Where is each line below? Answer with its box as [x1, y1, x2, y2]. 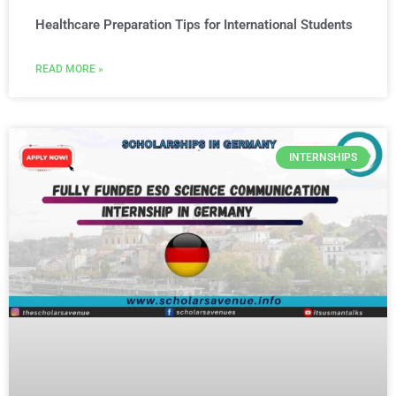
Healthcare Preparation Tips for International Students [35, 16, 356, 33]
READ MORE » [35, 62, 103, 75]
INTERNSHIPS [288, 150, 357, 164]
